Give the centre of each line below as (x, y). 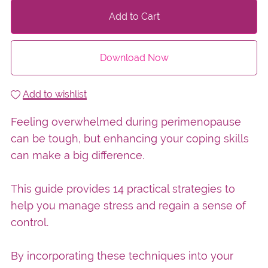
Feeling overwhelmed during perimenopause (126, 122)
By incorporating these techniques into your (122, 256)
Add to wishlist (54, 95)
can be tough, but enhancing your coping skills (130, 139)
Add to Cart (134, 16)
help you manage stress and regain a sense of (128, 206)
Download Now (134, 58)
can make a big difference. (77, 156)
